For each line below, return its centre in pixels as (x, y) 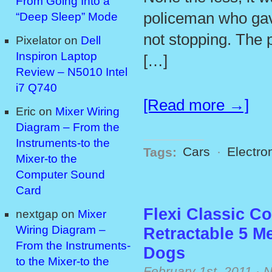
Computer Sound (60, 175)
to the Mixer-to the (63, 262)
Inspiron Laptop (56, 56)
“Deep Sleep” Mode (67, 17)
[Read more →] (196, 105)
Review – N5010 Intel (72, 72)
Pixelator (39, 41)
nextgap (37, 214)
